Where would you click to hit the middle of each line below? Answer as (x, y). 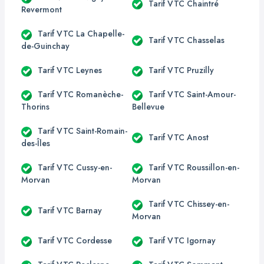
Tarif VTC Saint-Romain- (82, 131)
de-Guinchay (45, 46)
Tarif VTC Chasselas (187, 40)
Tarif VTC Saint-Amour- (192, 94)
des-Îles (36, 143)
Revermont (42, 9)
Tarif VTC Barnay (70, 210)
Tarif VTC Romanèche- (80, 94)
